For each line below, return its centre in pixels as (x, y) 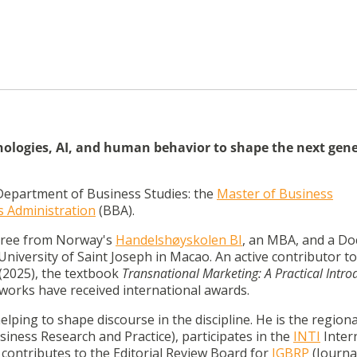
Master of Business (275, 194)
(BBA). (115, 211)
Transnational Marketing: (193, 274)
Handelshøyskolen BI (179, 240)
